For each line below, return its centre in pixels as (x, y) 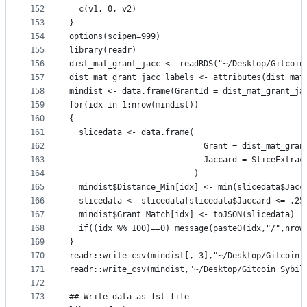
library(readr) (103, 50)
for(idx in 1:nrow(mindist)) (134, 105)
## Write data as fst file (129, 297)
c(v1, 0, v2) (103, 9)
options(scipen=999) (115, 37)
